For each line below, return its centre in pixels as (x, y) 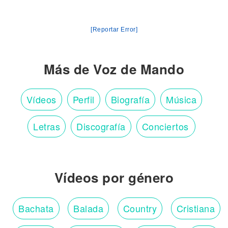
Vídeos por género (114, 177)
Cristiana (195, 208)
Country (140, 208)
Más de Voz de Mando (114, 69)
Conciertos (165, 126)
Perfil (83, 99)
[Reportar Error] (114, 29)
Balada (88, 208)
